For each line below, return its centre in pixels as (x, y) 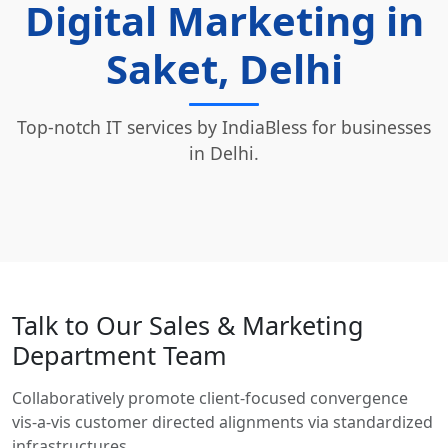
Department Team (119, 354)
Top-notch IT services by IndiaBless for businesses (224, 126)
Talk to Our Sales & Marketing (188, 324)
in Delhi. (224, 152)
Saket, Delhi (224, 68)
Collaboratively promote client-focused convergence (210, 397)
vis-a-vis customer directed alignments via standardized (222, 421)
